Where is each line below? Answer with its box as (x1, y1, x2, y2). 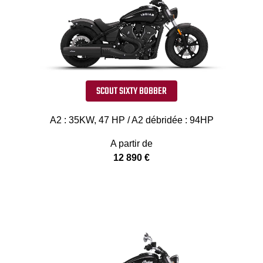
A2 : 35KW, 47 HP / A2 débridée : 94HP (49, 114, 214, 125)
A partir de (110, 138, 153, 149)
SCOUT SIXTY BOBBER (96, 84, 167, 100)
